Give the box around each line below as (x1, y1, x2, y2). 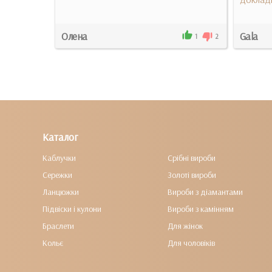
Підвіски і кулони (42, 203, 101, 214)
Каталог (42, 131, 78, 143)
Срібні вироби (167, 152, 216, 163)
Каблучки (42, 152, 76, 163)
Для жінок (167, 220, 203, 231)
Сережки (42, 169, 72, 180)
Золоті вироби (167, 169, 216, 180)
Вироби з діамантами (167, 186, 243, 197)
